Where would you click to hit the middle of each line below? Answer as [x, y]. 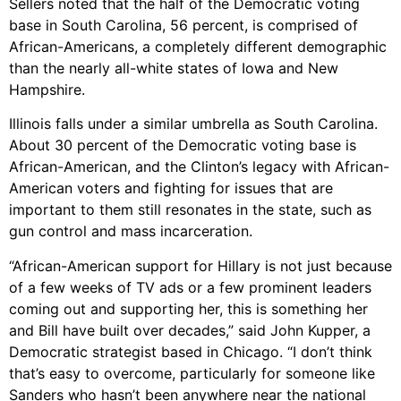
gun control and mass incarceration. [131, 231]
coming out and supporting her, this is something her [188, 308]
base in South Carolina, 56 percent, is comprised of [183, 25]
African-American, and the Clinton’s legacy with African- [199, 167]
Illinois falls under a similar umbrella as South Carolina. [193, 124]
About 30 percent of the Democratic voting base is [183, 145]
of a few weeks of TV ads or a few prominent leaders [190, 287]
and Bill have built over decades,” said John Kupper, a [190, 330]
